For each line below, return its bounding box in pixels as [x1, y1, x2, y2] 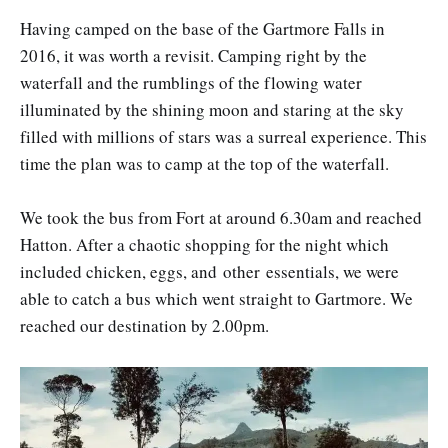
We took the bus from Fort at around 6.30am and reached [20, 206, 422, 230]
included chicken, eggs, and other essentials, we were [20, 260, 399, 284]
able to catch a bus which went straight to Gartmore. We [20, 287, 413, 311]
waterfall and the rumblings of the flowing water [20, 71, 362, 95]
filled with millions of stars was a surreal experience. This [20, 125, 427, 149]
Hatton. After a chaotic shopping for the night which [20, 233, 389, 257]
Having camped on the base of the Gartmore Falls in [20, 17, 385, 41]
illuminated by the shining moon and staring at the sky [20, 98, 404, 122]
